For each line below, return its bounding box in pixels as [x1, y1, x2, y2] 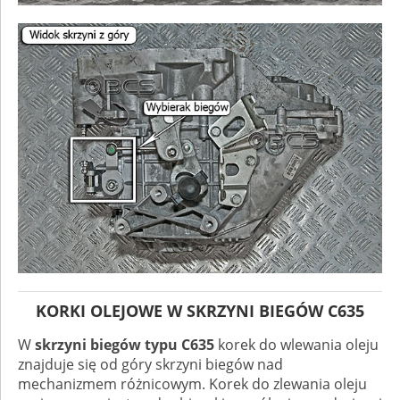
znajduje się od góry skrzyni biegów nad [18, 354, 283, 375]
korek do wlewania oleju [214, 335, 379, 355]
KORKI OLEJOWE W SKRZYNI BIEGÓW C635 [36, 300, 364, 322]
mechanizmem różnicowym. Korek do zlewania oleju [18, 374, 367, 395]
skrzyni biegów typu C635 [35, 335, 214, 355]
